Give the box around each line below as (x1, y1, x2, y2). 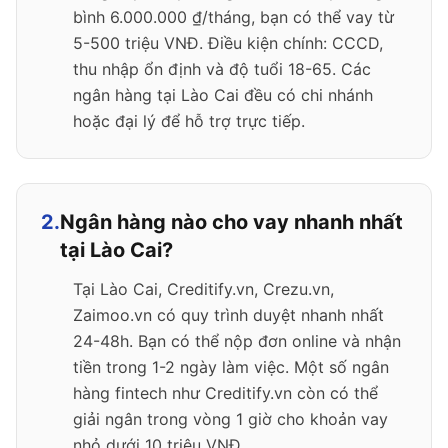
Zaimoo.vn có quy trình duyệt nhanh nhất (73, 305, 384, 325)
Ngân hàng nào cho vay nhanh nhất (60, 210, 403, 234)
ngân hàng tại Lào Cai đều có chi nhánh (73, 85, 373, 105)
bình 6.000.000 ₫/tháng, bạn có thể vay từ (73, 7, 394, 27)
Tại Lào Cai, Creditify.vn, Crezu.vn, (73, 279, 334, 299)
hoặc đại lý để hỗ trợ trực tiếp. (73, 111, 305, 131)
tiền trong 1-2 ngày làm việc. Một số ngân (73, 357, 389, 377)
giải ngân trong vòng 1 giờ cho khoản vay (73, 409, 388, 429)
